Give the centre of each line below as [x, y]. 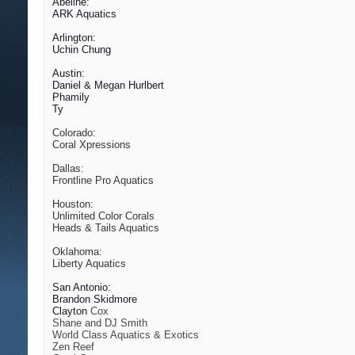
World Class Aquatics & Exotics [126, 335]
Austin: [69, 74]
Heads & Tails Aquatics [106, 228]
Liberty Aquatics [89, 264]
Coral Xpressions [92, 145]
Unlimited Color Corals [103, 216]
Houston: [73, 204]
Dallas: [68, 169]
